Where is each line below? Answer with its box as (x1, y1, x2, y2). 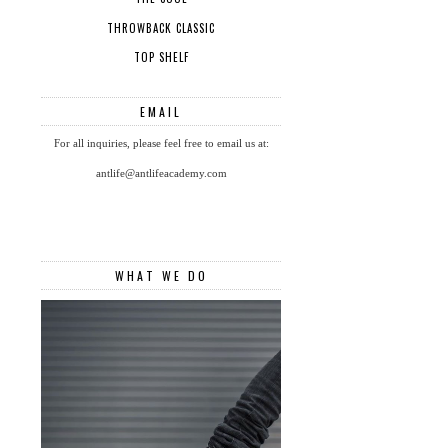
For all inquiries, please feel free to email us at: (53, 137, 269, 150)
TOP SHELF (133, 49, 189, 66)
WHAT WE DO (114, 267, 208, 285)
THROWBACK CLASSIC (107, 19, 215, 36)
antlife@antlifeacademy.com (95, 167, 227, 180)
